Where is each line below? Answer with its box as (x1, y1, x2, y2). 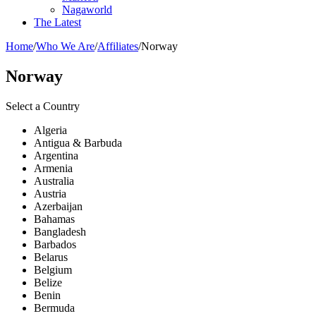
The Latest (34, 16, 81, 28)
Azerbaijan (34, 200, 83, 212)
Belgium (34, 263, 72, 276)
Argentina (34, 149, 78, 162)
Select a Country (6, 99, 80, 112)
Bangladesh (34, 225, 86, 238)
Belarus (34, 250, 68, 263)
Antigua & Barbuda (34, 136, 122, 149)
